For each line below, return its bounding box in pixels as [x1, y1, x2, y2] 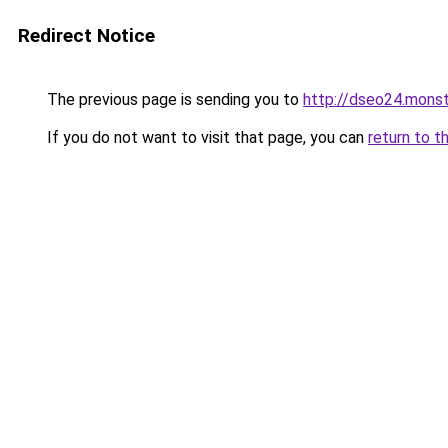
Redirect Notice [18, 24, 155, 47]
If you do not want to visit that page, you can [43, 128, 368, 147]
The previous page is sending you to [43, 90, 303, 109]
